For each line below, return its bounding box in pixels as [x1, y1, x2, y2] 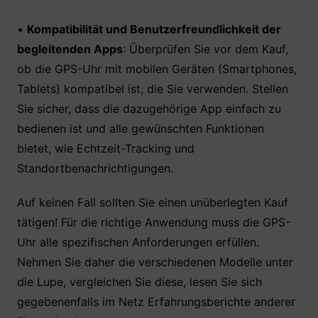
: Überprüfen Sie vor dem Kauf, [122, 42, 288, 56]
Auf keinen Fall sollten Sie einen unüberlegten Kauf [16, 195, 288, 209]
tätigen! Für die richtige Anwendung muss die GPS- [16, 215, 290, 229]
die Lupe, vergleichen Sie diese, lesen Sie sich [16, 275, 262, 289]
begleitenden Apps [16, 42, 123, 56]
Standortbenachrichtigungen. [16, 161, 173, 175]
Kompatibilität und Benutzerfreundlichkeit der [26, 22, 281, 36]
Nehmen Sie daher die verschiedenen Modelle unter [16, 255, 293, 269]
